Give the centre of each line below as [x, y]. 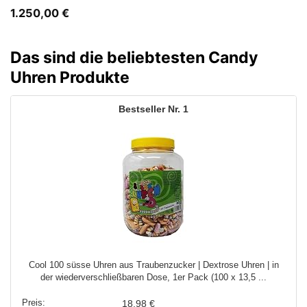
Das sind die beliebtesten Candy [134, 57]
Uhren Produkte [70, 77]
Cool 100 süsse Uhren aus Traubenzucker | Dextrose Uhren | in [153, 265]
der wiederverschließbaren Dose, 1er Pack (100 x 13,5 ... [153, 278]
